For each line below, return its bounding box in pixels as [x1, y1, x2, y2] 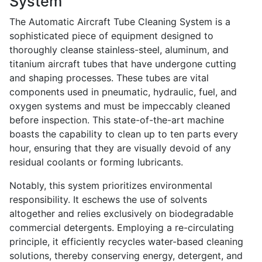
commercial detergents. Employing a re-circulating [9, 222, 234, 234]
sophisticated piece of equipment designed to [9, 30, 213, 42]
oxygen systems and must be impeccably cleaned [9, 100, 230, 112]
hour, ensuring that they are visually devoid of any [9, 142, 231, 154]
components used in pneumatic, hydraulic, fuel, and [9, 86, 237, 98]
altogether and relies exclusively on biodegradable [9, 208, 233, 220]
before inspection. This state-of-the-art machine [9, 114, 224, 126]
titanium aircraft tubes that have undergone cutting [9, 58, 236, 70]
